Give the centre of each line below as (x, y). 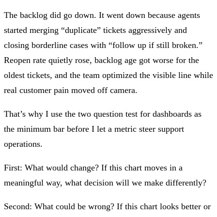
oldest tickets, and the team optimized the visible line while (108, 75)
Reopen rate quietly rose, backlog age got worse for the (101, 60)
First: (14, 167)
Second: (19, 206)
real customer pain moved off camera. (71, 90)
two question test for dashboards (135, 114)
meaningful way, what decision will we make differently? (105, 182)
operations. (23, 144)
